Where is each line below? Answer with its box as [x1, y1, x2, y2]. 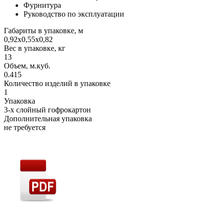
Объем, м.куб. [4, 61, 50, 70]
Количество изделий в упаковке [4, 79, 110, 88]
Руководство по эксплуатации [23, 9, 124, 18]
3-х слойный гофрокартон [4, 105, 91, 114]
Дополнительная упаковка [4, 114, 92, 123]
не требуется [4, 123, 45, 131]
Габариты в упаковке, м [4, 26, 83, 35]
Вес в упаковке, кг [4, 44, 66, 52]
